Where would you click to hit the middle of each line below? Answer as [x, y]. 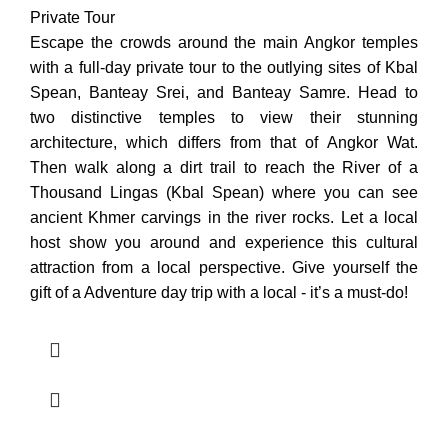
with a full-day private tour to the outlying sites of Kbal [224, 68]
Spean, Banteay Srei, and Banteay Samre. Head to [224, 93]
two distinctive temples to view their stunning [224, 118]
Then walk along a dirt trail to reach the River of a [224, 168]
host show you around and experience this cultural [224, 243]
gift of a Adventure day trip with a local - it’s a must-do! [219, 293]
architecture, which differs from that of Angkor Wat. [224, 143]
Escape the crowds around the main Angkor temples [224, 43]
